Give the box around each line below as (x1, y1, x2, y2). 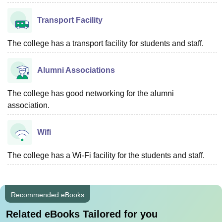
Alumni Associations (37, 65, 115, 74)
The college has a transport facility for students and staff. (7, 39, 204, 48)
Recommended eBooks (11, 190, 84, 199)
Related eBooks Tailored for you (6, 208, 158, 220)
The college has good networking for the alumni (7, 89, 174, 98)
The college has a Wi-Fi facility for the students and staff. (7, 151, 205, 160)
